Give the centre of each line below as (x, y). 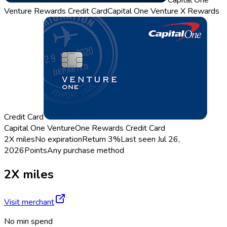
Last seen (139, 140)
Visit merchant (29, 202)
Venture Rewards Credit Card (56, 11)
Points (36, 151)
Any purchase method (86, 151)
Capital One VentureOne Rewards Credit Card (85, 128)
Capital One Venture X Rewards (163, 11)
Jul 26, (169, 140)
